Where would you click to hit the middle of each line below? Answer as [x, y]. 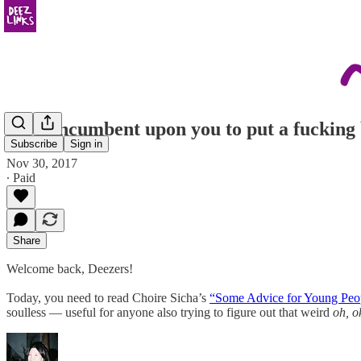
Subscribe [34, 144]
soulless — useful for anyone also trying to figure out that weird [170, 312]
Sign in [86, 144]
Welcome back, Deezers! [70, 268]
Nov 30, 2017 [42, 163]
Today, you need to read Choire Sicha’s [108, 297]
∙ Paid [21, 177]
